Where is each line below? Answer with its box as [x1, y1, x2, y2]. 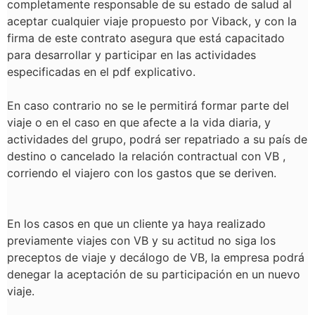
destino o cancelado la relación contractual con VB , [7, 149, 285, 163]
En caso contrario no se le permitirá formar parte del [7, 98, 289, 112]
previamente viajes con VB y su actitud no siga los [7, 233, 276, 247]
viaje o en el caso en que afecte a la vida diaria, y [7, 115, 271, 129]
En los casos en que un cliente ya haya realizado [7, 217, 266, 231]
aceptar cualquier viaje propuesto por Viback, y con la [7, 14, 297, 28]
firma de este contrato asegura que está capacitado [7, 31, 285, 45]
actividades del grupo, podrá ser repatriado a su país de [7, 132, 307, 146]
